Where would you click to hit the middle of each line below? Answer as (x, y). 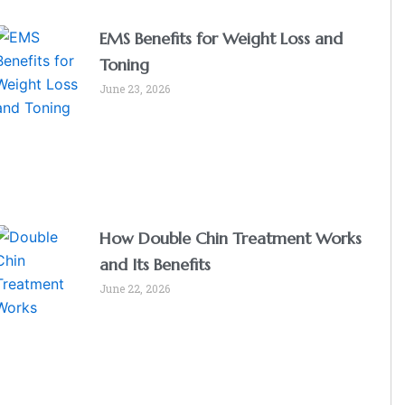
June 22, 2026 (135, 288)
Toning (125, 64)
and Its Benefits (155, 264)
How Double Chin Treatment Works (231, 238)
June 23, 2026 (135, 88)
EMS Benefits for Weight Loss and (221, 38)
